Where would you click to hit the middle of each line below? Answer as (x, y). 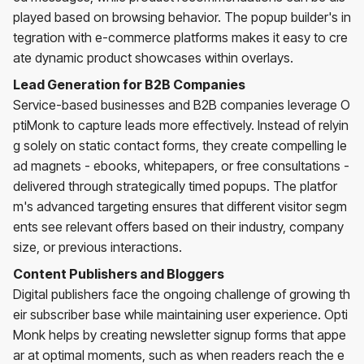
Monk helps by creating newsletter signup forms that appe (180, 334)
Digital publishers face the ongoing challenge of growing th (182, 294)
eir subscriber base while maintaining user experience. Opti (180, 314)
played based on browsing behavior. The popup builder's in (182, 17)
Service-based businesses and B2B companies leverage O (182, 104)
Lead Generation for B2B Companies (129, 84)
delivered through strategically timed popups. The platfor (175, 186)
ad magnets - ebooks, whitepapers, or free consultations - (181, 165)
